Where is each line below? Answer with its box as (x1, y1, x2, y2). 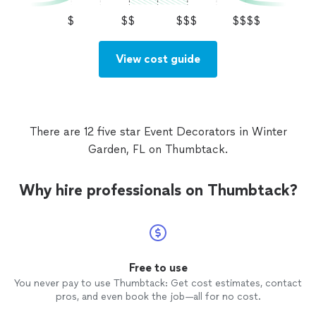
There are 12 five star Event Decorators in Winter (29, 125, 287, 139)
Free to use (128, 261, 188, 275)
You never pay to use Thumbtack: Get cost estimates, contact (14, 277, 302, 290)
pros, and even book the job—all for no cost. (55, 291, 261, 303)
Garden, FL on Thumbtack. (88, 142, 228, 157)
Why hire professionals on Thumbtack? (18, 181, 298, 200)
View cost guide (116, 52, 200, 66)
